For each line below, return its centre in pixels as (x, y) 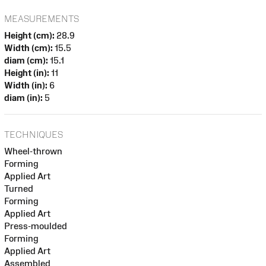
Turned (19, 189)
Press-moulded (36, 226)
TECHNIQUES (34, 135)
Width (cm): (28, 47)
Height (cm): (29, 35)
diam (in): (23, 97)
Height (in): (27, 72)
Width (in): (26, 85)
